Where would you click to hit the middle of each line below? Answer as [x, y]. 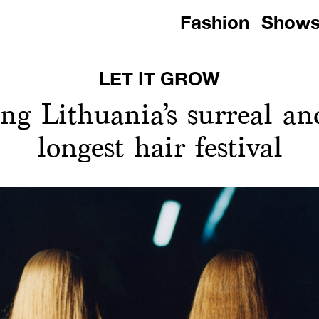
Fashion [214, 22]
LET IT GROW [159, 79]
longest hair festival [159, 147]
